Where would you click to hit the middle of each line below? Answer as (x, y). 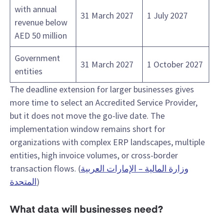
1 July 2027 (167, 16)
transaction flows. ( (45, 169)
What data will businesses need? (87, 210)
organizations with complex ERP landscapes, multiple (107, 142)
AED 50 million (41, 36)
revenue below (41, 22)
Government (37, 58)
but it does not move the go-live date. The (87, 116)
